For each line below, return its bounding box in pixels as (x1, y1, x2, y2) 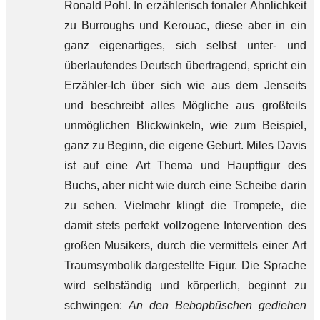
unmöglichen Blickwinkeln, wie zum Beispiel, (64, 119, 306, 131)
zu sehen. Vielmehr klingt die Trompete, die (64, 199, 306, 211)
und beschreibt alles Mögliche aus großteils (64, 99, 306, 111)
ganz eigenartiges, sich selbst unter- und (64, 39, 306, 51)
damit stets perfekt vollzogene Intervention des (64, 219, 306, 231)
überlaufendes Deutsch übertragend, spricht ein (64, 59, 306, 71)
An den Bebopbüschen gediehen (128, 299, 306, 311)
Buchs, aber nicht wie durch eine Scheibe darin (64, 179, 306, 191)
